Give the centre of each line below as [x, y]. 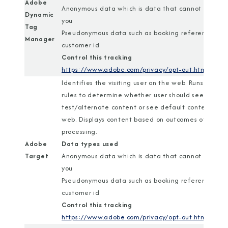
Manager [40, 39]
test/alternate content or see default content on [142, 107]
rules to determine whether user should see [133, 95]
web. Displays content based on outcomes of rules [142, 119]
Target [37, 156]
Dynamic [39, 15]
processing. [79, 132]
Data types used [90, 144]
